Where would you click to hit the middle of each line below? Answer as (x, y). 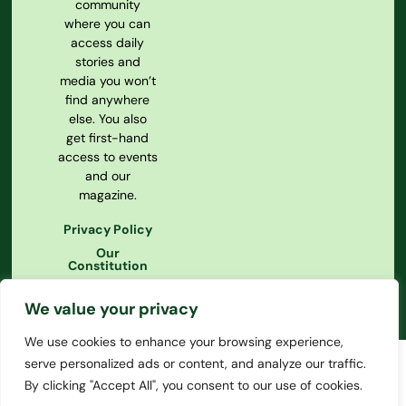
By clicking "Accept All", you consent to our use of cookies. (193, 385)
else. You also (107, 119)
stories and (107, 62)
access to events (107, 157)
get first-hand (108, 138)
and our (107, 176)
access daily (108, 43)
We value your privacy (111, 309)
